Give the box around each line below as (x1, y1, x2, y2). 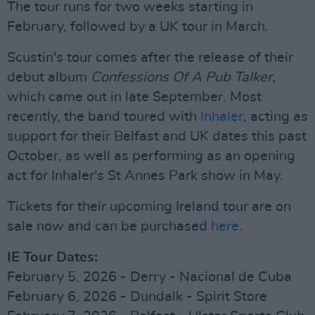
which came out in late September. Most (7, 90, 262, 104)
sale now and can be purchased (7, 219, 211, 233)
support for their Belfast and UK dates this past (7, 129, 307, 143)
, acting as (243, 110, 308, 124)
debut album (7, 70, 91, 84)
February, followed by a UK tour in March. (7, 20, 269, 34)
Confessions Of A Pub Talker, (91, 70, 276, 84)
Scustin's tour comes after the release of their (7, 51, 293, 65)
